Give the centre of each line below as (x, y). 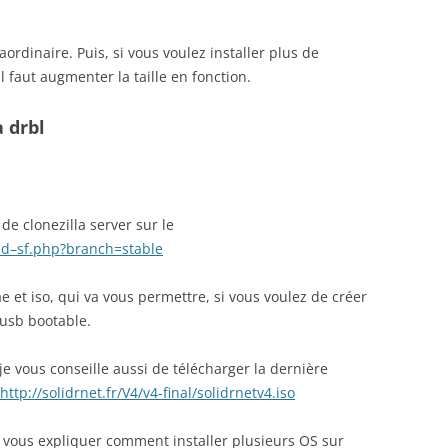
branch (90, 248)
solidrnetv (230, 392)
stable (142, 248)
